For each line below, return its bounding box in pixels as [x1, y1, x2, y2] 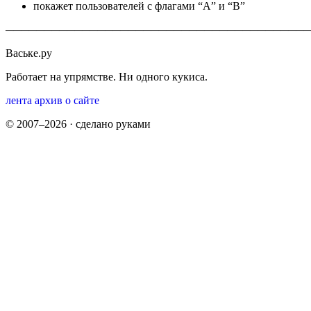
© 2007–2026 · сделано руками [6, 117, 151, 130]
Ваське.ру [6, 47, 52, 59]
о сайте [65, 94, 99, 106]
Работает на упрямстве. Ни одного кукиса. [6, 70, 208, 83]
